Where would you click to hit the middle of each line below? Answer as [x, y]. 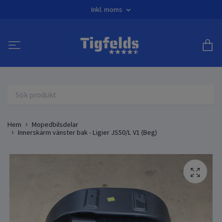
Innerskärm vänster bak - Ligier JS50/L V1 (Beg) [87, 132]
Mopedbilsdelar [55, 124]
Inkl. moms [108, 9]
